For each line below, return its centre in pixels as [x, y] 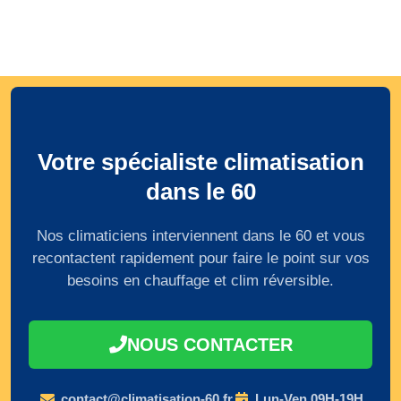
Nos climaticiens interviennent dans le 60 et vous [200, 236]
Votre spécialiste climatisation [200, 162]
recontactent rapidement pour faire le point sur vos [200, 259]
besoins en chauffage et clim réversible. [200, 281]
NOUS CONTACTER [209, 345]
